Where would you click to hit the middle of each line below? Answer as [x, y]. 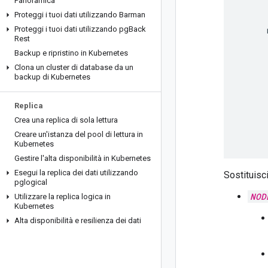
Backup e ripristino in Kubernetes [71, 53]
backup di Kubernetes [52, 77]
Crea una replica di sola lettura [66, 120]
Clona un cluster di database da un [74, 67]
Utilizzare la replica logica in [63, 197]
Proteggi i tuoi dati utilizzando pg [71, 29]
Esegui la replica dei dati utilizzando [76, 173]
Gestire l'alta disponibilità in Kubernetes [83, 158]
